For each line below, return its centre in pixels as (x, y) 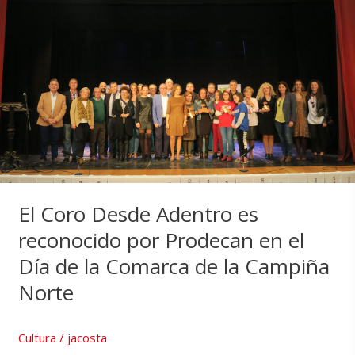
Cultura (37, 337)
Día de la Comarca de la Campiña (174, 266)
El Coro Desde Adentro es (138, 214)
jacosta (87, 337)
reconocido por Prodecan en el (161, 240)
